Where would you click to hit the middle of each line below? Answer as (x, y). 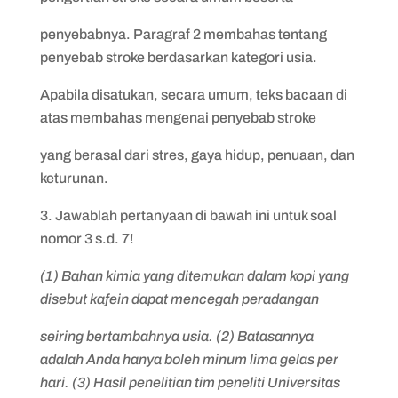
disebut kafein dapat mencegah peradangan (179, 299)
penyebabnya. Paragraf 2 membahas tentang (183, 34)
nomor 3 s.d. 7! (87, 239)
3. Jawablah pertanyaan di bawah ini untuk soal (188, 215)
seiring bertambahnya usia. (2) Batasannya (176, 336)
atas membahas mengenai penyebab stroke (178, 118)
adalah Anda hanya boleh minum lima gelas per (189, 359)
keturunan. (74, 178)
